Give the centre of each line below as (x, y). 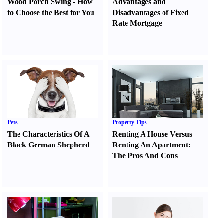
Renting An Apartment (151, 145)
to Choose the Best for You (51, 12)
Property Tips (130, 122)
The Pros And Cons (145, 155)
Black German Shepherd (48, 145)
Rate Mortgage (137, 23)
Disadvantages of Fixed (151, 12)
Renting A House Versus (153, 134)
